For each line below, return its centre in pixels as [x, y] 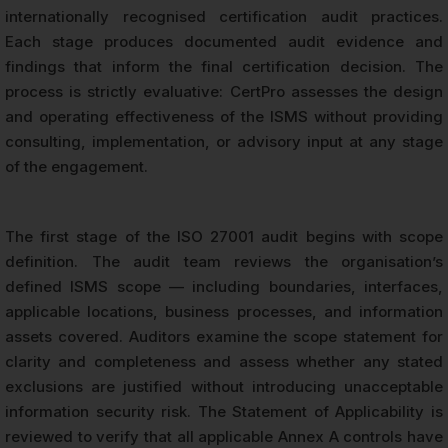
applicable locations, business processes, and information [224, 312]
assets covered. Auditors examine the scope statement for [224, 337]
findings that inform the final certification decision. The [224, 67]
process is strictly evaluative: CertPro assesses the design [224, 92]
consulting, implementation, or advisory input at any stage [224, 142]
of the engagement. [76, 167]
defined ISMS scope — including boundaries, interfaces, [224, 287]
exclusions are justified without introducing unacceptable [224, 387]
